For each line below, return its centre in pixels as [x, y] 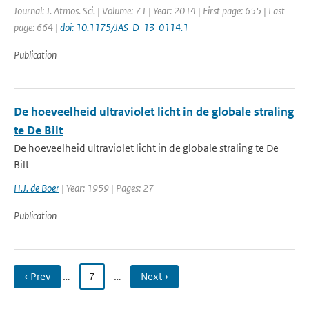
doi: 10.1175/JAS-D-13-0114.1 [124, 27]
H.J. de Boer [37, 188]
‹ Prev [37, 276]
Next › [154, 276]
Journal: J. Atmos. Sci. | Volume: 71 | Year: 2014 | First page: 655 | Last [149, 11]
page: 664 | [37, 27]
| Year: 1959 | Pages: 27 [107, 188]
